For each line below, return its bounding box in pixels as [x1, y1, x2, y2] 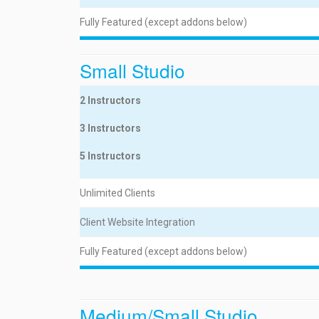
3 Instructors [80, 122, 141, 134]
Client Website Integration [80, 216, 195, 228]
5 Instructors [80, 150, 141, 162]
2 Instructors [80, 95, 141, 106]
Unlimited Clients [80, 187, 155, 199]
